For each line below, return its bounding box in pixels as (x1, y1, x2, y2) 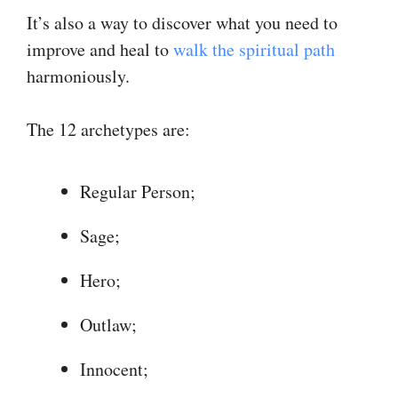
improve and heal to (27, 36, 173, 61)
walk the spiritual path (173, 36, 335, 61)
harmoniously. (27, 63, 130, 88)
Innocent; (80, 356, 148, 381)
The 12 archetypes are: (27, 116, 190, 141)
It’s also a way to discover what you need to (27, 10, 338, 35)
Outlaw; (80, 312, 137, 337)
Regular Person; (80, 179, 195, 203)
